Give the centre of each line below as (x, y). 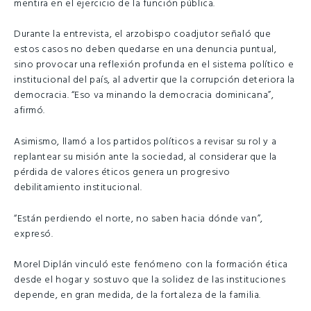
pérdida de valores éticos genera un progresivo (122, 173)
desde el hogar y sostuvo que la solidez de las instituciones (150, 280)
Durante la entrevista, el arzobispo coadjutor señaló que (143, 35)
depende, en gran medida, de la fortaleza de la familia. (137, 296)
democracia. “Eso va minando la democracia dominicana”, (144, 96)
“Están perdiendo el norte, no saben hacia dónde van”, (138, 219)
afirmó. (30, 111)
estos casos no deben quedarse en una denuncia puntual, (145, 50)
